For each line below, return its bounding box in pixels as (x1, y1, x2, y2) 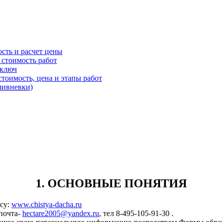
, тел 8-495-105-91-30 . (99, 209, 173, 218)
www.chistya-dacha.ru (11, 200, 82, 209)
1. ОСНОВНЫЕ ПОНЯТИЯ (35, 177, 187, 190)
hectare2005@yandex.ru (22, 209, 99, 218)
